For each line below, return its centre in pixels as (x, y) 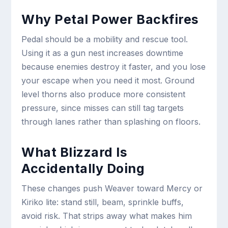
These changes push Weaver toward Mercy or (112, 188)
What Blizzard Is (75, 152)
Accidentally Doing (83, 168)
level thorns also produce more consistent (104, 94)
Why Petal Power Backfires (110, 19)
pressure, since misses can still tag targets (103, 108)
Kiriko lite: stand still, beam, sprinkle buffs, (103, 202)
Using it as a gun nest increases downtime (103, 53)
